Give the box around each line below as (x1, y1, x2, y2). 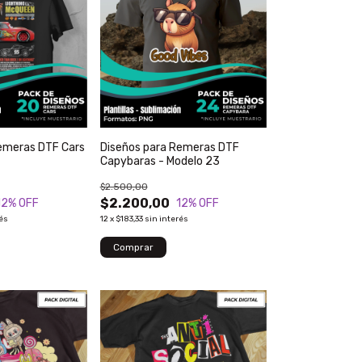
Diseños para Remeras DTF (99, 140, 239, 154)
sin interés (144, 213, 188, 224)
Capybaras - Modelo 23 (99, 154, 220, 168)
